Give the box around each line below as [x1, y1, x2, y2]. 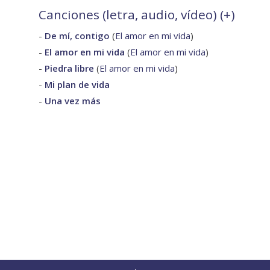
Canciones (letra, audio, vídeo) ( [39, 6, 224, 24]
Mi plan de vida [45, 78, 110, 91]
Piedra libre [45, 62, 94, 75]
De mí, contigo [45, 30, 110, 42]
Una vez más [45, 95, 101, 107]
